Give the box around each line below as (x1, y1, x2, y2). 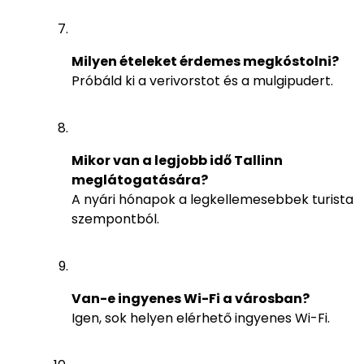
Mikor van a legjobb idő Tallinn (71, 150, 283, 170)
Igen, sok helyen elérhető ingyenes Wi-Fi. (71, 308, 330, 327)
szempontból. (71, 209, 159, 228)
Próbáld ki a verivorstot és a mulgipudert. (71, 71, 333, 90)
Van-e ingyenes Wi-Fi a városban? (71, 288, 310, 308)
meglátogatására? (71, 170, 208, 189)
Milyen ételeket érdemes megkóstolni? (71, 51, 339, 71)
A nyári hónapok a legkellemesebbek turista (71, 189, 353, 209)
